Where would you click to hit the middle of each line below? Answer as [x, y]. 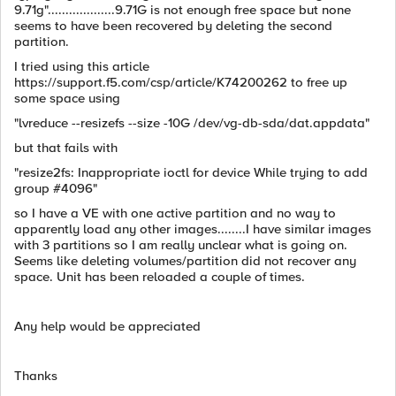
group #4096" [56, 188]
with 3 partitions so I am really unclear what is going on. [181, 245]
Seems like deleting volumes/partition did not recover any [185, 261]
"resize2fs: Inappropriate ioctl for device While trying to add [191, 172]
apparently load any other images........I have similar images [193, 229]
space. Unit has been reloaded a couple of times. [160, 277]
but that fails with [66, 148]
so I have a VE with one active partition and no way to [175, 213]
